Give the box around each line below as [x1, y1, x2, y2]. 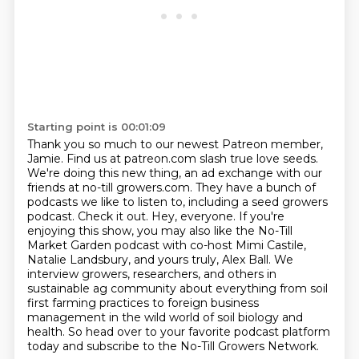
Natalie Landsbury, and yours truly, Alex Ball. [26, 252, 274, 267]
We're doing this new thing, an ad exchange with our [26, 166, 322, 180]
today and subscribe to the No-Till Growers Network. [26, 339, 319, 353]
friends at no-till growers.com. [26, 180, 196, 195]
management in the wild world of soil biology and [26, 310, 303, 325]
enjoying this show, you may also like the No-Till [26, 224, 292, 238]
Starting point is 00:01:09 [26, 120, 166, 133]
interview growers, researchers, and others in [26, 267, 276, 281]
